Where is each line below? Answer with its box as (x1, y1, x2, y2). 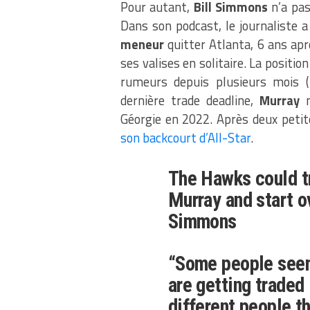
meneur (120, 35, 168, 55)
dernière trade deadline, (120, 91, 259, 111)
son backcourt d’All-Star (120, 128, 250, 148)
